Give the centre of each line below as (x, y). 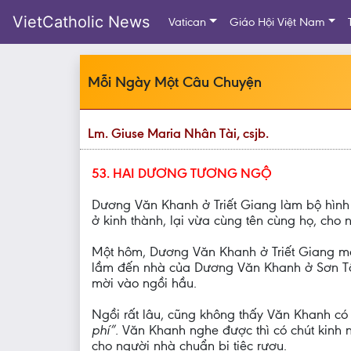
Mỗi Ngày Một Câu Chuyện (175, 82)
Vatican (187, 22)
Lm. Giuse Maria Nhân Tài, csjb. (178, 133)
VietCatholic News (81, 22)
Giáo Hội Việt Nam (277, 22)
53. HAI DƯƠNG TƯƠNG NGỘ (182, 173)
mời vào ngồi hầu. (144, 283)
